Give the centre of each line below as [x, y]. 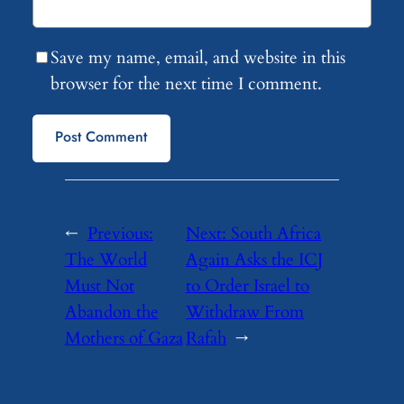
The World [106, 259]
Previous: [120, 233]
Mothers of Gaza [124, 338]
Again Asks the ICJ [255, 259]
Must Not [99, 285]
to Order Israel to [248, 285]
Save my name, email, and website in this [197, 58]
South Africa [276, 233]
